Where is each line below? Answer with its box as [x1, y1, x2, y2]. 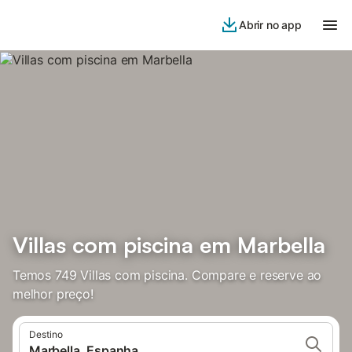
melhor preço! [13, 286, 93, 302]
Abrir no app [238, 18, 302, 31]
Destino [29, 328, 63, 340]
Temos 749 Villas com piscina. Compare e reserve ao [13, 267, 322, 283]
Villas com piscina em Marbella [13, 231, 325, 258]
